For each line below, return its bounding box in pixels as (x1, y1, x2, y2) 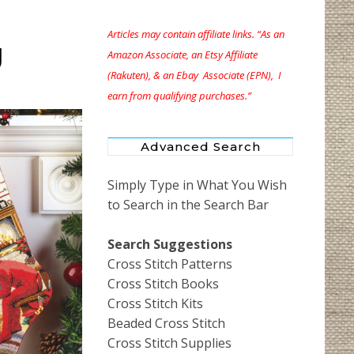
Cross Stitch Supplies (107, 334, 232, 352)
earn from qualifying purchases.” (107, 88, 251, 104)
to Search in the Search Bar (107, 196, 269, 214)
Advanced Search (140, 139, 261, 155)
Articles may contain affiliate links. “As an (107, 27, 284, 42)
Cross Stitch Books (107, 275, 219, 293)
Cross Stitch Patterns (107, 255, 232, 273)
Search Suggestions (107, 235, 232, 254)
